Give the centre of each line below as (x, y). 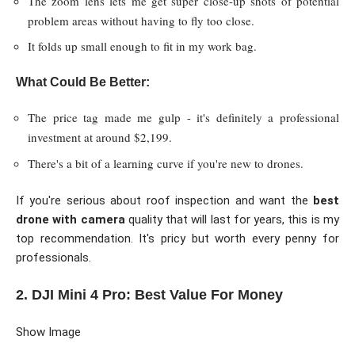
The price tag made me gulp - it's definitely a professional (183, 118)
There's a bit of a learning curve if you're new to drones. (166, 163)
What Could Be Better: (83, 82)
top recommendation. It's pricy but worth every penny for (177, 239)
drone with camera (71, 220)
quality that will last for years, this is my (232, 220)
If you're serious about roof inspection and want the (164, 201)
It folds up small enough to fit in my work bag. (142, 46)
